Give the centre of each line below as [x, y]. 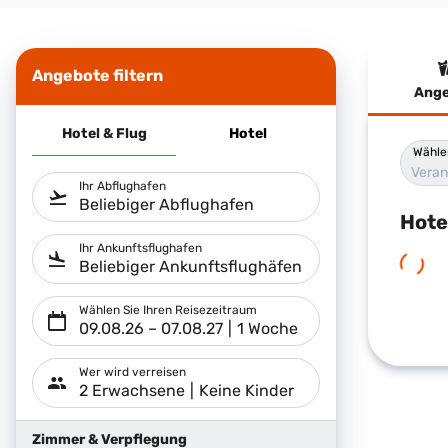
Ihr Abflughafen [122, 186]
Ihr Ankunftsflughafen [140, 248]
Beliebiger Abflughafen [166, 205]
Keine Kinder [246, 391]
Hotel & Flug [104, 134]
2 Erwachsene [132, 391]
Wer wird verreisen [132, 372]
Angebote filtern [97, 76]
